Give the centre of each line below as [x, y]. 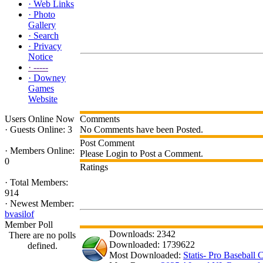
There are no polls [42, 235]
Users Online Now [40, 119]
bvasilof [19, 214]
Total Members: [38, 182]
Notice [41, 57]
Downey [50, 78]
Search [46, 36]
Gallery [42, 25]
